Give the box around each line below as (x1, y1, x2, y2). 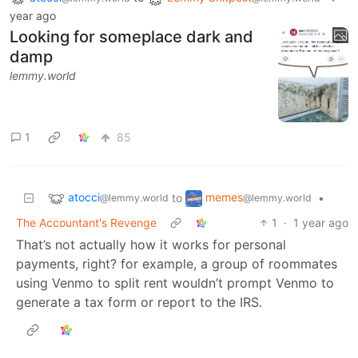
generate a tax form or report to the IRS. (16, 293, 262, 310)
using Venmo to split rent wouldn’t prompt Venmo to (16, 274, 334, 291)
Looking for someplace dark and (10, 26, 253, 46)
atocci (68, 189, 100, 204)
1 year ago (293, 215, 348, 229)
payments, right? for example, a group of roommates (16, 255, 337, 272)
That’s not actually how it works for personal (16, 236, 286, 253)
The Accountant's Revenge (16, 215, 157, 229)
